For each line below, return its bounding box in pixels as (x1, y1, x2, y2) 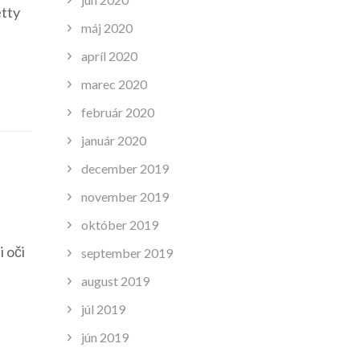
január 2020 (80, 132, 146, 148)
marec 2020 (80, 76, 147, 92)
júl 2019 (80, 301, 125, 317)
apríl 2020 (80, 47, 137, 63)
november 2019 (80, 188, 169, 204)
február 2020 (80, 104, 154, 120)
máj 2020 (80, 19, 133, 35)
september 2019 (80, 244, 173, 260)
